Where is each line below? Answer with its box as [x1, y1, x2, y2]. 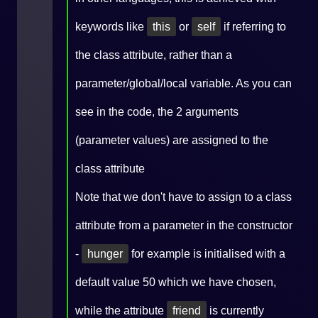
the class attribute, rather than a [75, 49, 232, 61]
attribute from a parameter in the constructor [75, 219, 292, 231]
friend [172, 305, 201, 317]
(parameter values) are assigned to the [75, 134, 268, 146]
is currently [207, 305, 264, 317]
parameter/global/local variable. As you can [75, 77, 292, 89]
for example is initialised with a [128, 248, 285, 260]
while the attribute [75, 305, 167, 317]
